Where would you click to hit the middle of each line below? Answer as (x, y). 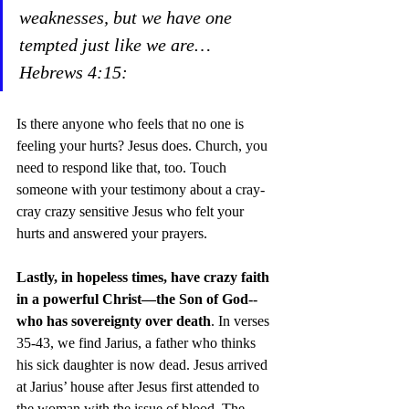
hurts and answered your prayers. (115, 233)
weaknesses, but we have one (128, 17)
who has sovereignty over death (114, 320)
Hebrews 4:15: (78, 72)
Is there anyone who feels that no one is (132, 123)
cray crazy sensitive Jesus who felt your (132, 211)
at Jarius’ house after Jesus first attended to (140, 386)
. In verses (242, 320)
